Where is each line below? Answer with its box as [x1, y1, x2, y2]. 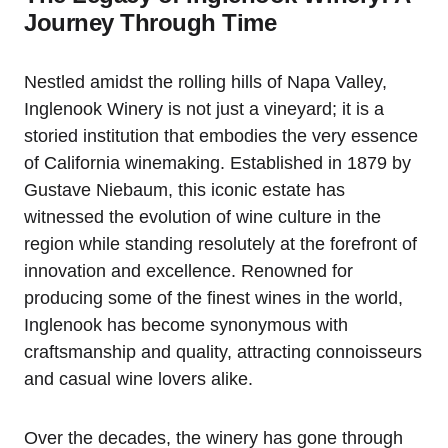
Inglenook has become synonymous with [24, 314, 348, 335]
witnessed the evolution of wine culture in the [24, 206, 381, 227]
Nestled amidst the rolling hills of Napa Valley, [24, 71, 387, 92]
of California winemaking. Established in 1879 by [24, 152, 411, 173]
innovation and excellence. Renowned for [24, 260, 353, 281]
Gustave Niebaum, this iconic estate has [24, 179, 345, 200]
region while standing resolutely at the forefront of [24, 233, 417, 254]
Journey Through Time [24, 8, 277, 36]
